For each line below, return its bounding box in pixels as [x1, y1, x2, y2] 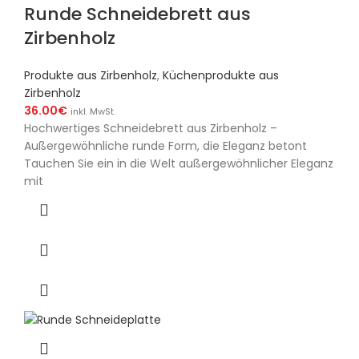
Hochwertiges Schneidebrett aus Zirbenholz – [24, 120, 277, 137]
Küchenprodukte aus [163, 67, 279, 84]
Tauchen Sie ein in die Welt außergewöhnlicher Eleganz [24, 155, 333, 172]
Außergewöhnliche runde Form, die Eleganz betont [24, 138, 307, 155]
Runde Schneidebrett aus [24, 2, 251, 27]
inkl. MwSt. [71, 105, 115, 119]
